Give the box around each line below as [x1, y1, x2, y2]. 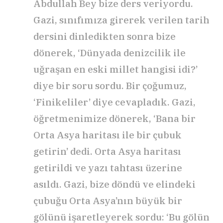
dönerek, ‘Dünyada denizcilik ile [33, 47, 186, 59]
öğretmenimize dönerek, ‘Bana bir [33, 112, 196, 125]
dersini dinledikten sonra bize [33, 30, 176, 43]
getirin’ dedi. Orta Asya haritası [33, 145, 181, 158]
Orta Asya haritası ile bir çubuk [33, 129, 182, 141]
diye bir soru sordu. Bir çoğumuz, [33, 80, 187, 92]
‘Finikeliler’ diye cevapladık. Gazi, [33, 96, 196, 109]
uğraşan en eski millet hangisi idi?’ [33, 63, 198, 76]
